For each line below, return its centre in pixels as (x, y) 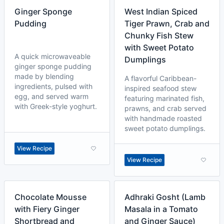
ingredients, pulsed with (53, 86)
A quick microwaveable (52, 56)
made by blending (44, 76)
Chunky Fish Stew (159, 35)
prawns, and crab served (165, 108)
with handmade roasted (163, 118)
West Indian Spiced (161, 11)
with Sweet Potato (159, 47)
